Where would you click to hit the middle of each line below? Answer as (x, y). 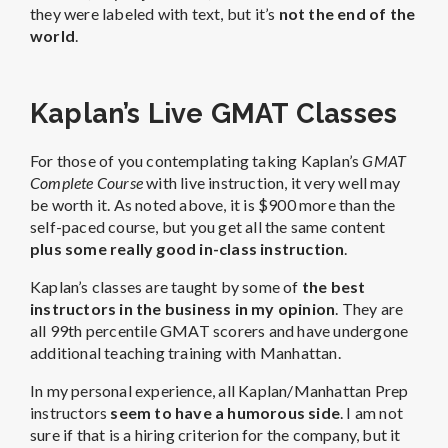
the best (333, 286)
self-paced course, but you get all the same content (208, 226)
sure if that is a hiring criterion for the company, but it (215, 434)
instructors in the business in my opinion (183, 308)
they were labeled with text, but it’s (154, 13)
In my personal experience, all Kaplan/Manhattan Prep (219, 390)
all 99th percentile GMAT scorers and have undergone (219, 330)
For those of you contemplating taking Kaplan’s (196, 160)
